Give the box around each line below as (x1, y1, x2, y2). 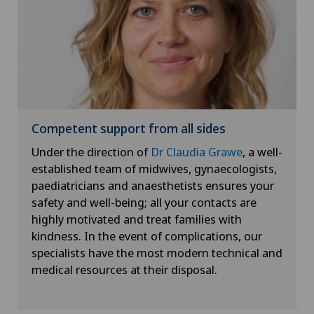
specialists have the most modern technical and (32, 244, 282, 261)
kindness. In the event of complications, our (32, 227, 262, 244)
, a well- (243, 143, 282, 160)
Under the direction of (32, 143, 151, 160)
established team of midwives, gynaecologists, (32, 160, 277, 177)
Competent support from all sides (32, 119, 226, 137)
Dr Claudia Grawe (151, 143, 243, 160)
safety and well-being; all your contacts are (32, 193, 257, 210)
